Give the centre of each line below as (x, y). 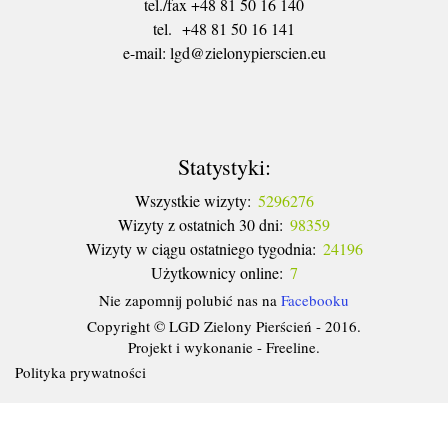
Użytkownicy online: (216, 272)
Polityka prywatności (80, 371)
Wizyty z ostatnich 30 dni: (200, 224)
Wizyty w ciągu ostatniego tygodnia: (200, 248)
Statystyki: (224, 166)
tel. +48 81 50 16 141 (224, 28)
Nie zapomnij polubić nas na (190, 299)
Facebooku (315, 299)
